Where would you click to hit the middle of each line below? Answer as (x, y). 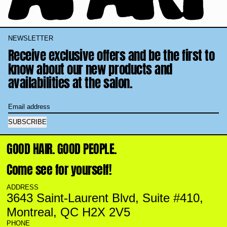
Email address (28, 106)
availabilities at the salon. (70, 83)
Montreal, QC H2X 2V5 (68, 212)
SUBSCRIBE (27, 122)
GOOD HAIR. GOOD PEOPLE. (62, 149)
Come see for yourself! (59, 169)
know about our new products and (90, 69)
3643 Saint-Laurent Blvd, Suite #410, (105, 198)
